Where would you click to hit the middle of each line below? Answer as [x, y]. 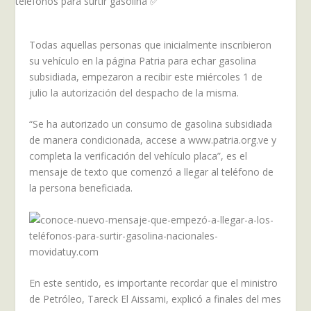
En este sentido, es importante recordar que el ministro [154, 283]
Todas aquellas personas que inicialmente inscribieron [151, 45]
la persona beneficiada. [81, 188]
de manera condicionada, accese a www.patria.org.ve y [153, 140]
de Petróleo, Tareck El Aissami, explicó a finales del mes [155, 299]
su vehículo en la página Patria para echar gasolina [143, 61]
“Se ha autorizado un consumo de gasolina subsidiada [151, 124]
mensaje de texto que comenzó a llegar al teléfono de [152, 172]
